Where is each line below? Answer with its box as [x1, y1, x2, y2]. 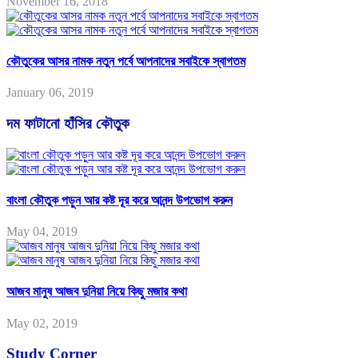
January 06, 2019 [6, 86, 93, 100]
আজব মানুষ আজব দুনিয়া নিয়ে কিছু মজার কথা [6, 284, 187, 299]
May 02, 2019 [6, 316, 78, 330]
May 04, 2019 [6, 225, 78, 239]
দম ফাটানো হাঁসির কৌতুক [6, 114, 129, 132]
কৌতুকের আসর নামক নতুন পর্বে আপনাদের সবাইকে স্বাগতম [6, 54, 245, 68]
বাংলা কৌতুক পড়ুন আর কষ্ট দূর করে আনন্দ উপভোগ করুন [6, 193, 233, 207]
